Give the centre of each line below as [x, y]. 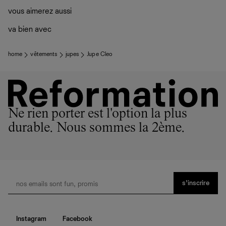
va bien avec [30, 30]
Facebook [77, 219]
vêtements [44, 55]
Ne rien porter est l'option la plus [98, 115]
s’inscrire [196, 183]
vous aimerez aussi [40, 12]
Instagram [31, 219]
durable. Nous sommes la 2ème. [97, 129]
